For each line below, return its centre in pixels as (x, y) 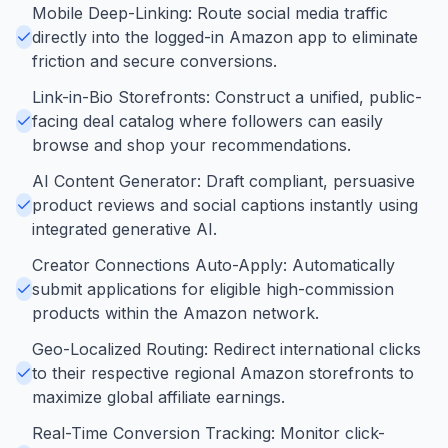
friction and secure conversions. (154, 60)
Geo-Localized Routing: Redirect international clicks (226, 348)
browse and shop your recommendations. (191, 144)
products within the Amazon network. (175, 312)
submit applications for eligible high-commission (213, 288)
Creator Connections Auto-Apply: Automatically (213, 264)
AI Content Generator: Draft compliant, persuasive (223, 180)
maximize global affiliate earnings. (158, 396)
